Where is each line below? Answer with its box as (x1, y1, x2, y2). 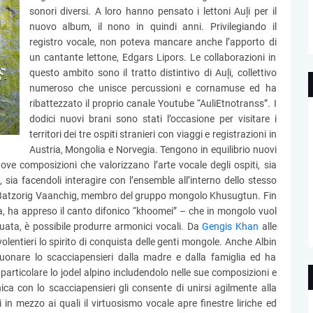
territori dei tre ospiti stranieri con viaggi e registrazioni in (29, 129, 277, 140)
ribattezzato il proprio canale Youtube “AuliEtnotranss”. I (29, 98, 277, 109)
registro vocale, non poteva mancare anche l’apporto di (29, 36, 277, 48)
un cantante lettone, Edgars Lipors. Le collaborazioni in (29, 52, 277, 63)
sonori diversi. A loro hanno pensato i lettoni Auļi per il (29, 6, 277, 17)
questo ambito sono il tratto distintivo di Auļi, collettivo (29, 67, 277, 78)
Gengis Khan (202, 221, 259, 232)
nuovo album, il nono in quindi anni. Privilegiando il (29, 21, 277, 32)
